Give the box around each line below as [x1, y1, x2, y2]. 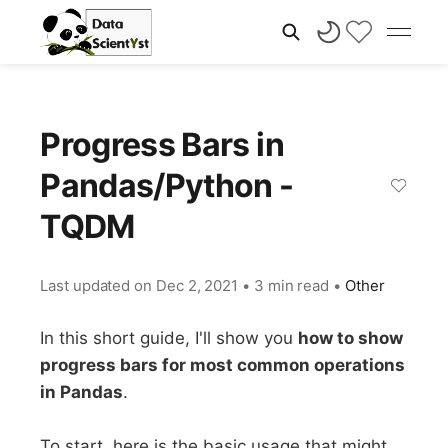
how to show [298, 328, 404, 348]
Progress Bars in [40, 125, 284, 164]
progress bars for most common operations [40, 355, 406, 375]
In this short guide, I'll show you [40, 328, 299, 348]
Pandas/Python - [40, 166, 294, 205]
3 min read [253, 276, 330, 295]
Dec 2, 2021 [155, 276, 239, 295]
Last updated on [40, 276, 156, 295]
